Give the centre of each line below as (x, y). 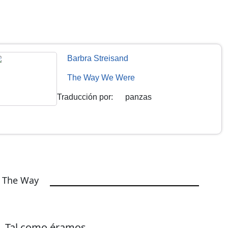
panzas (139, 97)
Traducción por (84, 97)
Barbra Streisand (98, 58)
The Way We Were (101, 77)
